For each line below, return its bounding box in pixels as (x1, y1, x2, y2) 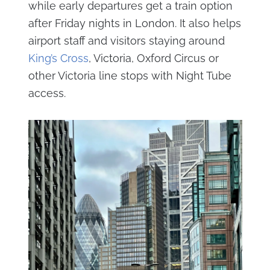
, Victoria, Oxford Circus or (88, 52, 219, 65)
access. (28, 87, 66, 100)
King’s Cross (28, 52, 89, 65)
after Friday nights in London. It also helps (28, 17, 241, 30)
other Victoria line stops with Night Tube (28, 69, 231, 83)
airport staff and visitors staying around (28, 34, 225, 48)
